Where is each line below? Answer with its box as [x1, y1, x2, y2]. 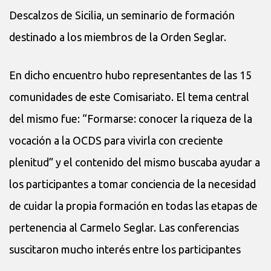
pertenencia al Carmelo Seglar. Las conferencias [9, 221, 239, 233]
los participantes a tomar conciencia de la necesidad [9, 177, 256, 190]
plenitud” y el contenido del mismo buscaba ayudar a [9, 155, 260, 168]
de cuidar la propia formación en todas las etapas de [9, 199, 258, 212]
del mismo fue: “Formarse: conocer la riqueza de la [9, 112, 252, 125]
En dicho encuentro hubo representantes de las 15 [9, 68, 252, 81]
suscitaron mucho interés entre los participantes [9, 243, 241, 255]
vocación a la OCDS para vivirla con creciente [9, 134, 223, 146]
